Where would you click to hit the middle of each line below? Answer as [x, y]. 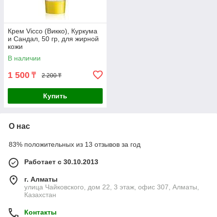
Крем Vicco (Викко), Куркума [53, 31]
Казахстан [40, 195]
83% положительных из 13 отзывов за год [75, 145]
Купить [55, 96]
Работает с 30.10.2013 [61, 162]
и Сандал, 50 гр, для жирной [53, 39]
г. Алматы [41, 179]
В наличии [24, 58]
